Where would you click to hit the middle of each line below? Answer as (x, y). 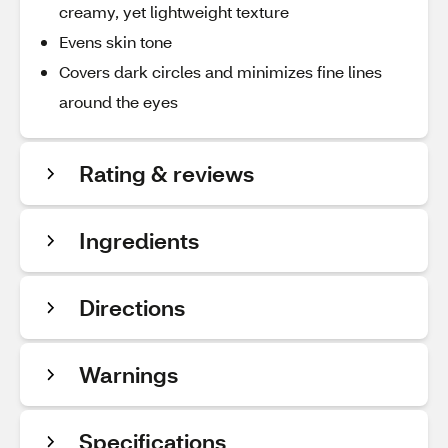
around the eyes (118, 101)
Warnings (128, 374)
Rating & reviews (166, 173)
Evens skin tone (115, 41)
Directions (132, 307)
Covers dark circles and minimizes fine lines (220, 71)
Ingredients (139, 240)
